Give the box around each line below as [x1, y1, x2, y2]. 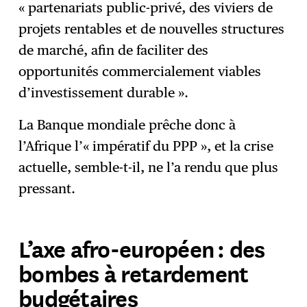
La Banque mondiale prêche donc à [19, 116, 236, 134]
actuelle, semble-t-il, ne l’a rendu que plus [19, 159, 279, 176]
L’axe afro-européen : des [19, 231, 265, 265]
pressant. [19, 180, 76, 197]
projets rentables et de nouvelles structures [19, 21, 285, 38]
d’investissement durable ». [19, 84, 189, 101]
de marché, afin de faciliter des [19, 42, 209, 59]
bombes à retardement [19, 256, 249, 289]
